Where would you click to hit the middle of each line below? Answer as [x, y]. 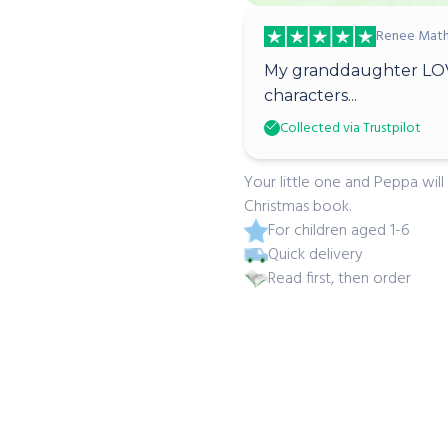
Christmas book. [297, 207]
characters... [310, 95]
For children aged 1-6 [339, 231]
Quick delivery [315, 255]
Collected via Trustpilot [350, 128]
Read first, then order [339, 279]
